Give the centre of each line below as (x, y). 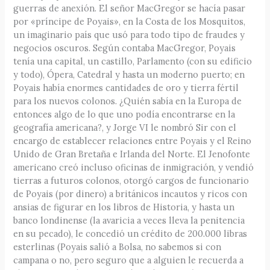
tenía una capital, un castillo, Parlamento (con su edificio (133, 61)
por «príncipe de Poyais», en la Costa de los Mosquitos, (130, 22)
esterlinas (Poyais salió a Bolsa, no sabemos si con (118, 247)
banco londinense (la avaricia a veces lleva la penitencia (129, 221)
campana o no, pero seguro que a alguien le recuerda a (129, 260)
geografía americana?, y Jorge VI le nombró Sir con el (125, 128)
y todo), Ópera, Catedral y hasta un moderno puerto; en (129, 75)
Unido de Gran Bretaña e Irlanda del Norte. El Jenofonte (132, 154)
